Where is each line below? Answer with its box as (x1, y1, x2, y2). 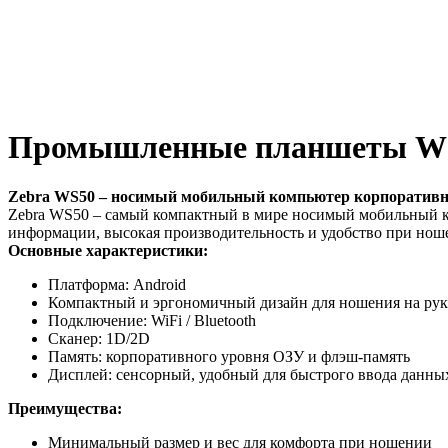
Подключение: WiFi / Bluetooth (48, 311, 256, 329)
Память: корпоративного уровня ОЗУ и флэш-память (48, 347, 410, 365)
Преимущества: (8, 399, 122, 417)
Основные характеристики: (8, 241, 208, 259)
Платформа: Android (48, 275, 186, 293)
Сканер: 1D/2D (48, 329, 150, 347)
